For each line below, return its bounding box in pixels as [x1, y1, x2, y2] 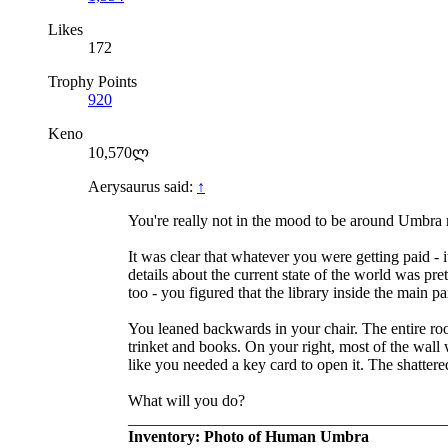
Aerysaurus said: [88, 178, 197, 196]
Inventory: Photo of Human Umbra [128, 428, 369, 446]
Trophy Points [48, 73, 137, 91]
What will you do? [128, 392, 245, 410]
